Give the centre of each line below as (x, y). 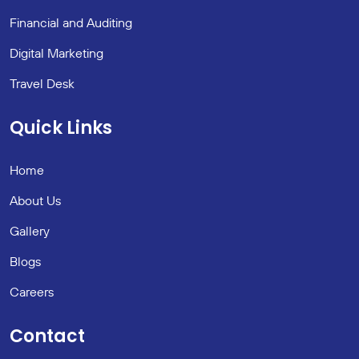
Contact (47, 336)
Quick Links (61, 127)
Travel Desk (42, 83)
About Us (35, 200)
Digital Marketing (56, 52)
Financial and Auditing (71, 22)
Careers (32, 291)
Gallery (30, 230)
